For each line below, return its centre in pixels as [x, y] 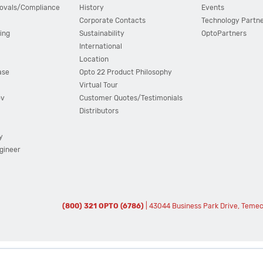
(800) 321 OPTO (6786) [103, 206]
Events [213, 8]
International [100, 46]
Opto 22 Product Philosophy [125, 72]
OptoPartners [224, 33]
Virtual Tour [98, 85]
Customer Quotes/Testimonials [131, 98]
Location [94, 59]
